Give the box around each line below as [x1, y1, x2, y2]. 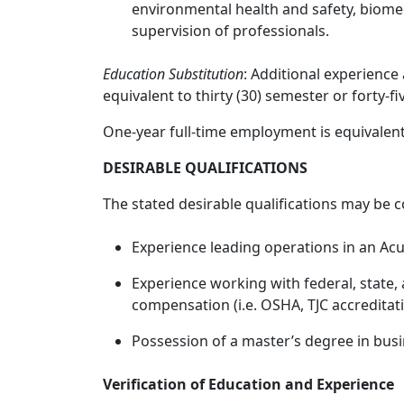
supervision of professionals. [132, 21, 329, 41]
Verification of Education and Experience [103, 374, 394, 394]
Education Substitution [103, 64, 243, 84]
